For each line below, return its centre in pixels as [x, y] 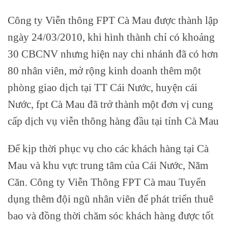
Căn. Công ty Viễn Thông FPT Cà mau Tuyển [107, 182]
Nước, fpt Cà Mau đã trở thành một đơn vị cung [110, 104]
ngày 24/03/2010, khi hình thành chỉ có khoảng [111, 37]
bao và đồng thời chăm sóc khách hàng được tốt [111, 215]
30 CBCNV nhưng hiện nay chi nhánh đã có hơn [113, 54]
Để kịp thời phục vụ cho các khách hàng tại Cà [108, 148]
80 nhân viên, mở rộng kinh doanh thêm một [104, 71]
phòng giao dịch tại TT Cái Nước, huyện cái [103, 88]
